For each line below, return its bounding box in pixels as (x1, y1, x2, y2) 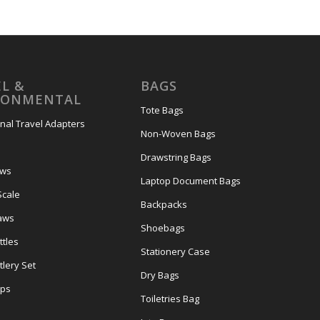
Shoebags (141, 221, 185, 234)
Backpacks (141, 197, 187, 211)
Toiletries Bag (141, 291, 199, 305)
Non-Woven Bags (141, 126, 216, 140)
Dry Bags (141, 268, 179, 281)
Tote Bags (141, 103, 184, 116)
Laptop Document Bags (141, 174, 241, 187)
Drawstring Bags (141, 150, 211, 164)
